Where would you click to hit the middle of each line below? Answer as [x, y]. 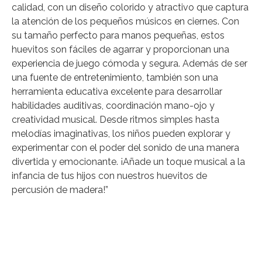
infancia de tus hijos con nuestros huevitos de [109, 175]
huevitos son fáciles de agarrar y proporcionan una [120, 49]
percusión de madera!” [60, 189]
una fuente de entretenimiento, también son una [115, 77]
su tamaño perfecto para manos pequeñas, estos [118, 35]
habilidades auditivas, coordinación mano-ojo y [113, 105]
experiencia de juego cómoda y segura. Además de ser [130, 63]
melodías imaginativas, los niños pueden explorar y [121, 133]
